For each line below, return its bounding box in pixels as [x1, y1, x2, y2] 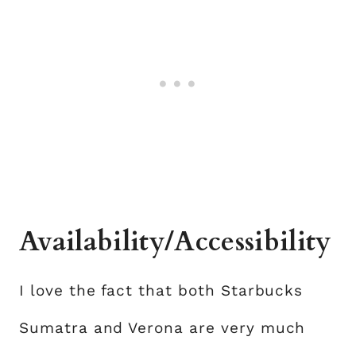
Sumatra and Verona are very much [19, 319, 306, 337]
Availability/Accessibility [19, 223, 331, 260]
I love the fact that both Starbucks [19, 281, 304, 300]
